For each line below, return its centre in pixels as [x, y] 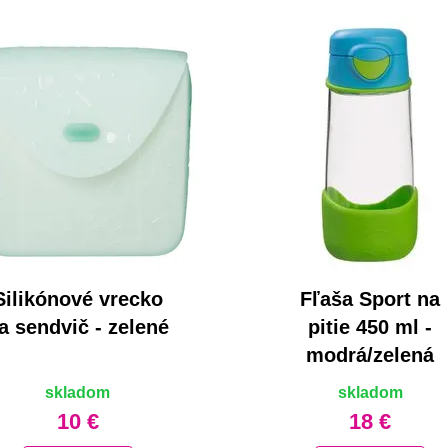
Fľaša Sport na [370, 299]
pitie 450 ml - [370, 327]
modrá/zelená [370, 355]
